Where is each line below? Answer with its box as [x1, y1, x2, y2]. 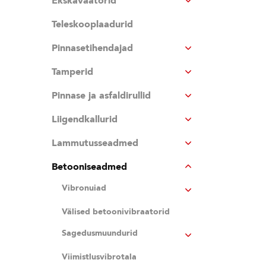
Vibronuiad [62, 182, 106, 194]
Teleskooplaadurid [52, 18, 133, 31]
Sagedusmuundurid [62, 227, 138, 239]
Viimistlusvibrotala [62, 251, 137, 262]
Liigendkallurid [52, 113, 118, 126]
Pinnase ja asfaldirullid [52, 89, 151, 102]
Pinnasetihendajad [52, 42, 133, 55]
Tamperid [52, 65, 93, 78]
